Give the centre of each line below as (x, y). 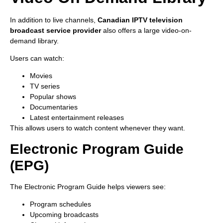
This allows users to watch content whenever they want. (98, 128)
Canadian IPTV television (140, 20)
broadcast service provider (56, 30)
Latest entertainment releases (77, 118)
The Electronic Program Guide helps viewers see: (88, 186)
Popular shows (53, 97)
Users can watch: (37, 58)
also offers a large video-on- (146, 30)
